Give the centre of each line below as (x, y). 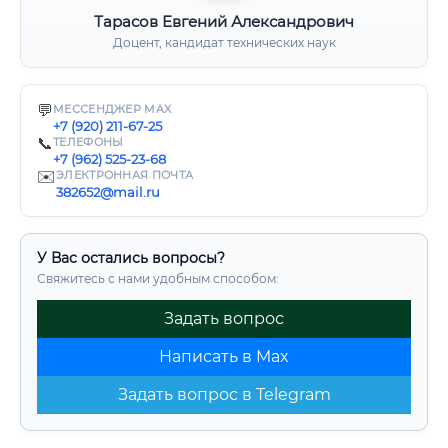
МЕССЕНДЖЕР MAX (112, 109)
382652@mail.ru (108, 192)
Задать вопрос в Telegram (224, 394)
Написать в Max (224, 356)
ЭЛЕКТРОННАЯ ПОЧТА (125, 175)
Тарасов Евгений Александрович (224, 21)
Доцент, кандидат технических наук (224, 42)
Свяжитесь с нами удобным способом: (158, 278)
